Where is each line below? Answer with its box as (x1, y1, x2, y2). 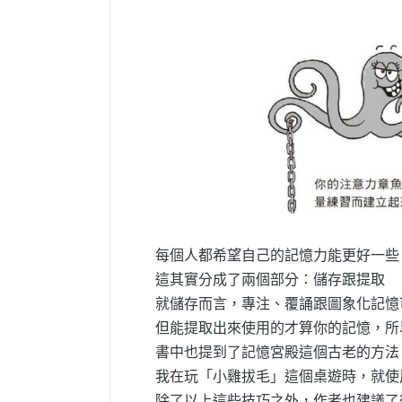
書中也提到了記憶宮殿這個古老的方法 (155, 343, 399, 362)
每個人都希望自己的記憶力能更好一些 (155, 246, 399, 265)
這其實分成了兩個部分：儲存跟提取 (155, 270, 385, 289)
